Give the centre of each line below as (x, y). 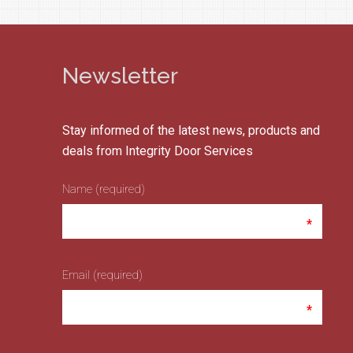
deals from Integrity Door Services (158, 151)
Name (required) (104, 189)
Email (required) (102, 275)
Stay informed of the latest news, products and (191, 130)
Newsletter (120, 76)
